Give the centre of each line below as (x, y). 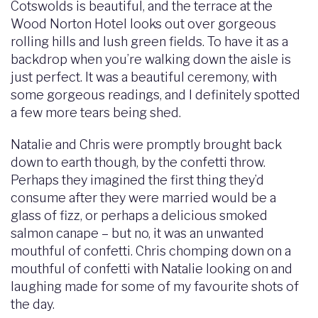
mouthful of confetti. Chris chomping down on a (151, 251)
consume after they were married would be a (143, 198)
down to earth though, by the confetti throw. (138, 162)
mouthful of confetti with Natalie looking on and (152, 269)
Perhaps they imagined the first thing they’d (137, 180)
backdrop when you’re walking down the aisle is (151, 59)
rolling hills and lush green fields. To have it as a (149, 42)
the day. (33, 304)
